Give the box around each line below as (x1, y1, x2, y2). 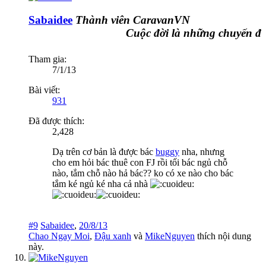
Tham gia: (28, 53, 66, 64)
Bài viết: (28, 84, 60, 95)
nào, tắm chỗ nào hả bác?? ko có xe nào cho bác (52, 167, 233, 178)
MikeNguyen (145, 230, 195, 241)
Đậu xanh (94, 230, 131, 241)
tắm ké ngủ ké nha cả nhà (52, 178, 150, 189)
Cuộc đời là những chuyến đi (105, 27, 244, 40)
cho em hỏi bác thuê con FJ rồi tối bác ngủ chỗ (52, 157, 227, 167)
